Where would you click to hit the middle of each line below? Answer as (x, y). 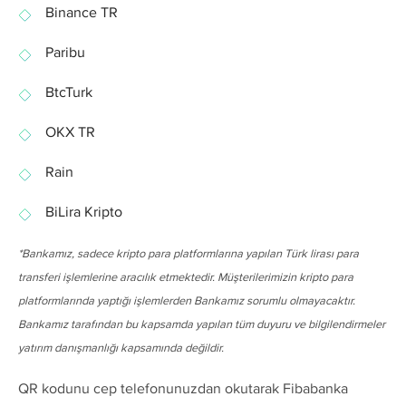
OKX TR (70, 132)
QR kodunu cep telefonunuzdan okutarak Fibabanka (183, 389)
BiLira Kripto (84, 212)
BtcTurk (69, 92)
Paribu (65, 53)
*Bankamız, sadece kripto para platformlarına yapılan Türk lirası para (188, 253)
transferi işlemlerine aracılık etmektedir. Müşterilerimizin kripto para (186, 277)
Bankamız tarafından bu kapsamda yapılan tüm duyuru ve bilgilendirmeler (202, 324)
